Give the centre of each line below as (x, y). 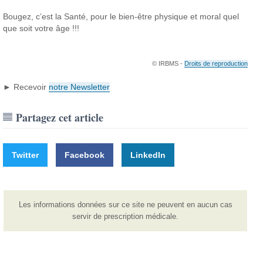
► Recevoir (26, 87)
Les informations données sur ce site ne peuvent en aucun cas (125, 204)
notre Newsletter (80, 87)
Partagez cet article (60, 117)
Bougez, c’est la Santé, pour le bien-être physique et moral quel (121, 16)
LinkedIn (148, 155)
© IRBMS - (168, 63)
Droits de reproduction (216, 63)
